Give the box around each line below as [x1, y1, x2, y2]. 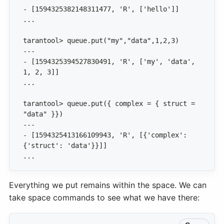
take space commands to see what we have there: [9, 192, 199, 203]
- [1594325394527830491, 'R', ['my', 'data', [23, 57, 199, 66]
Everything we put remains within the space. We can [9, 180, 206, 190]
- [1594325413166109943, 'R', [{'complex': [23, 131, 191, 139]
